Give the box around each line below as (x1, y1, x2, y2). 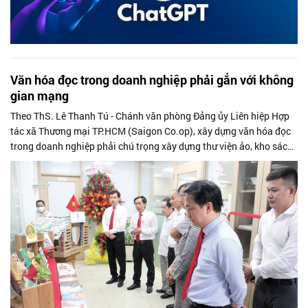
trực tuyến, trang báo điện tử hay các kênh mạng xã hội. (10, 154, 247, 168)
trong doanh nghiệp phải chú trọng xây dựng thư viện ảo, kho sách (10, 139, 293, 153)
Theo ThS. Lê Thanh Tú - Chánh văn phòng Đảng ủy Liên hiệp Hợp (10, 109, 289, 122)
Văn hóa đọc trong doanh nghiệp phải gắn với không (10, 71, 294, 88)
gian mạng (10, 87, 69, 104)
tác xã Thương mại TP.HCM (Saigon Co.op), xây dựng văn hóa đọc (10, 124, 291, 137)
